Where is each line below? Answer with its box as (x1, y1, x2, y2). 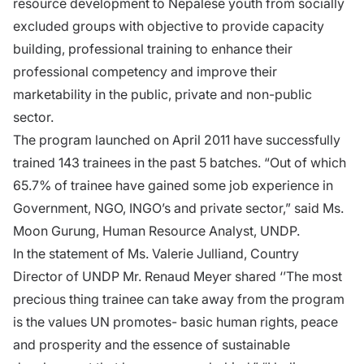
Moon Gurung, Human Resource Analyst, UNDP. (13, 222, 300, 239)
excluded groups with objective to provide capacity (13, 17, 324, 34)
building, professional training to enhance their (13, 40, 292, 57)
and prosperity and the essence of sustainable (13, 336, 290, 353)
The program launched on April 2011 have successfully (13, 131, 340, 148)
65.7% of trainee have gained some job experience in (13, 176, 333, 193)
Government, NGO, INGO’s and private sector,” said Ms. (13, 199, 344, 216)
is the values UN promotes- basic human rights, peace (13, 313, 338, 330)
